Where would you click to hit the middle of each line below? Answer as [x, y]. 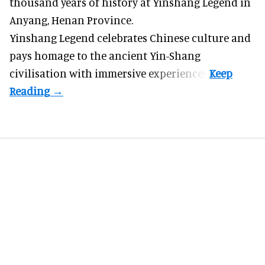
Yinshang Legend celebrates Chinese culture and [130, 38]
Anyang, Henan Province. [71, 20]
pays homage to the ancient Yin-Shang [105, 56]
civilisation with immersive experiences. [109, 73]
